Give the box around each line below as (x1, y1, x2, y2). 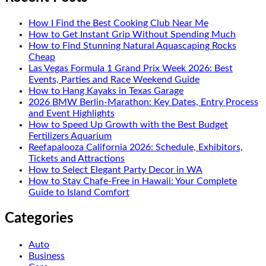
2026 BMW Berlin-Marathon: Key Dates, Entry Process (28, 97, 258, 107)
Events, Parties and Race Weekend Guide (28, 75, 199, 85)
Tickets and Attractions (28, 154, 125, 164)
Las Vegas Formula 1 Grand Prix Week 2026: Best (28, 64, 233, 74)
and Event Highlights (28, 109, 115, 119)
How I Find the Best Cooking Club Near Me (28, 18, 208, 28)
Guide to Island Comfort (28, 188, 129, 198)
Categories (5, 211, 74, 226)
